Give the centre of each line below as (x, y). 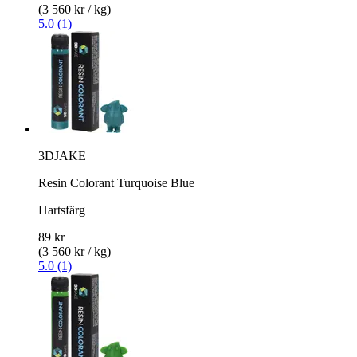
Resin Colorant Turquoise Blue (116, 182)
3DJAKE (62, 155)
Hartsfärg (62, 210)
